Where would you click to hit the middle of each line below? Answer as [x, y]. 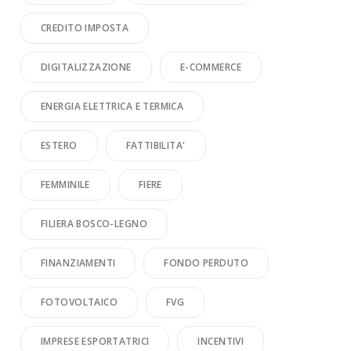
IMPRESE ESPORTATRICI [95, 341]
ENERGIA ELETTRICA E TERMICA [112, 106]
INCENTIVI [221, 341]
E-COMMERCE [210, 67]
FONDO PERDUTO [206, 263]
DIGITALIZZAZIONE [86, 67]
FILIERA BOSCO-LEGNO [94, 224]
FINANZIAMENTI [78, 263]
